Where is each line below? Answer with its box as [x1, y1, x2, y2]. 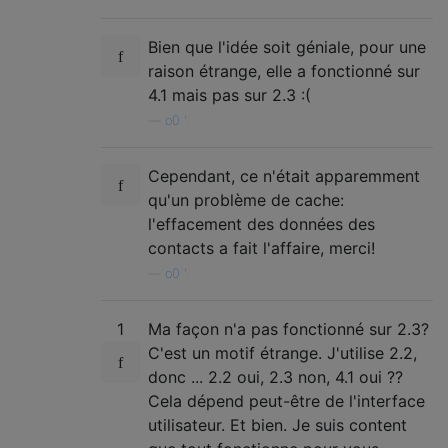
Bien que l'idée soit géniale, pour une [148, 36, 426, 57]
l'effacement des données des [148, 213, 375, 234]
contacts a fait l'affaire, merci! [148, 237, 375, 258]
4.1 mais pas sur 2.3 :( [148, 84, 311, 105]
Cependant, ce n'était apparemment [148, 165, 420, 186]
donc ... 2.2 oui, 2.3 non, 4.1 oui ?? [148, 366, 403, 387]
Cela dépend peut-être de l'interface [148, 390, 425, 411]
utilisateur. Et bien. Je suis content [148, 414, 407, 435]
